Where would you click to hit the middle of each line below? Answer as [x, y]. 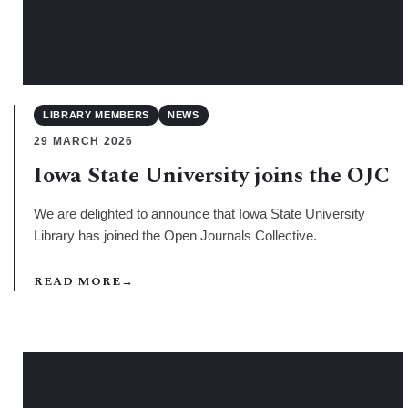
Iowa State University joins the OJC [212, 175]
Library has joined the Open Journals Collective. [175, 235]
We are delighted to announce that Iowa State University [199, 213]
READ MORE [78, 281]
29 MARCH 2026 [84, 141]
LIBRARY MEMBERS [96, 114]
